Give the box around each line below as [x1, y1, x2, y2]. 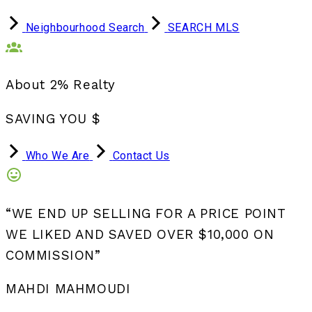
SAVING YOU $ [6, 111, 101, 127]
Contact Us [112, 148, 170, 162]
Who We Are [25, 148, 90, 162]
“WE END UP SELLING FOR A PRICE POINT [6, 205, 286, 221]
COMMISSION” [6, 247, 101, 263]
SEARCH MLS [167, 20, 240, 34]
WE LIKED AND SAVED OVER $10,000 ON [6, 226, 274, 242]
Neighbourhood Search [25, 20, 145, 34]
